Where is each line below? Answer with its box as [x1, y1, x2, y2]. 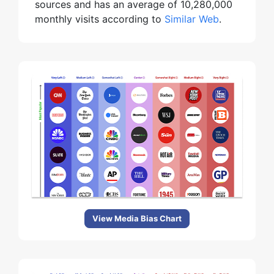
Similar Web [165, 13, 219, 26]
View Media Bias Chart [92, 213, 182, 224]
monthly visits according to [35, 13, 165, 26]
